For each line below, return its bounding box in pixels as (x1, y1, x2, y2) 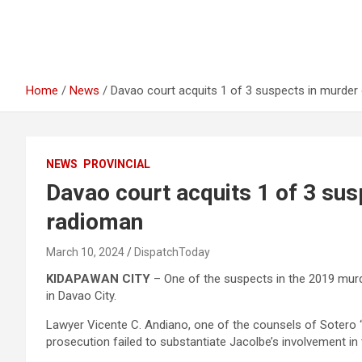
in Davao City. (46, 288, 116, 303)
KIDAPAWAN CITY (46, 271, 150, 286)
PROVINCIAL (83, 158, 150, 170)
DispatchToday (134, 246, 210, 259)
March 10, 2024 (46, 246, 124, 259)
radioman (46, 208, 143, 235)
